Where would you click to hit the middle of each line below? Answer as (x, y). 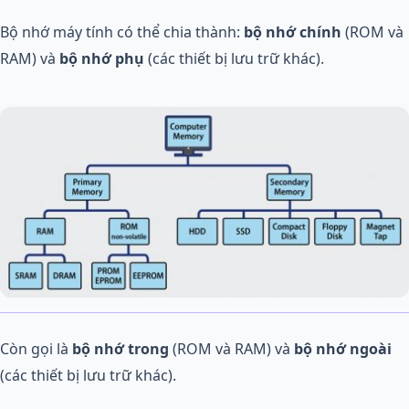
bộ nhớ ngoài (343, 349)
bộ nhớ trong (121, 349)
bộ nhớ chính (293, 32)
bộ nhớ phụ (104, 58)
